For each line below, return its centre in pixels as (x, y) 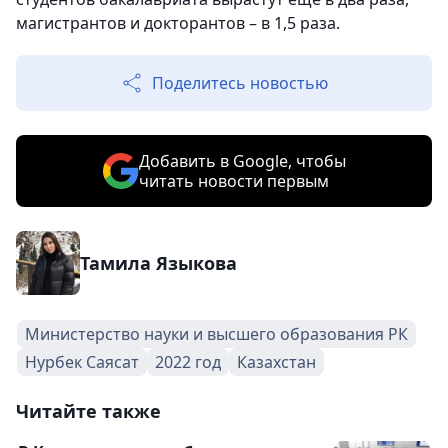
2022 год (188, 361)
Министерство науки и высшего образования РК (216, 333)
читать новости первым (233, 180)
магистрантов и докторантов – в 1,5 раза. (178, 22)
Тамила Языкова (158, 262)
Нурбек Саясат (82, 361)
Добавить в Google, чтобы (242, 160)
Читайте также (88, 410)
